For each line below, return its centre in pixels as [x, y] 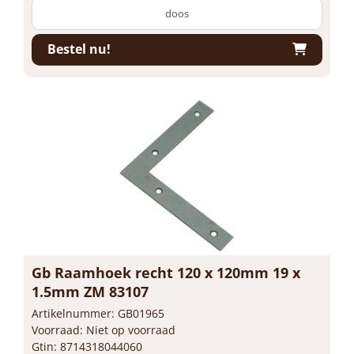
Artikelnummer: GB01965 [98, 313]
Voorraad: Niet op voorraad [104, 330]
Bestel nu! [79, 49]
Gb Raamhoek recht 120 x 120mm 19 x [166, 272]
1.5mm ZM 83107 [90, 291]
